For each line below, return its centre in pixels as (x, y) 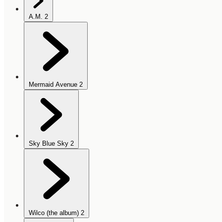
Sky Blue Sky (49, 144)
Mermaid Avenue (53, 85)
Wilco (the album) (54, 213)
